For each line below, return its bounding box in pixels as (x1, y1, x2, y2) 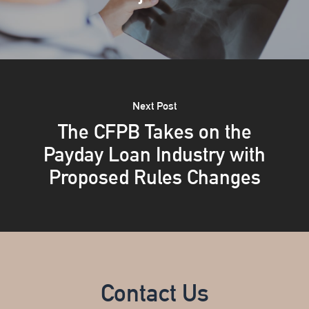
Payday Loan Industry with (43, 142, 266, 166)
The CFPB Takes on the (57, 119, 252, 143)
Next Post (132, 99, 177, 112)
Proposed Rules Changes (48, 165, 261, 189)
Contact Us (100, 279, 209, 307)
